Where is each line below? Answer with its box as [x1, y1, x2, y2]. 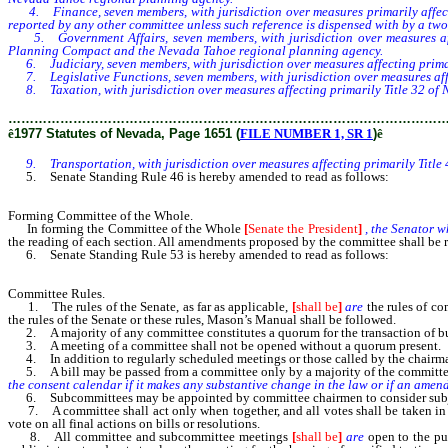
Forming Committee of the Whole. [8, 208, 193, 224]
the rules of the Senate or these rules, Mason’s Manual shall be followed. [8, 312, 396, 328]
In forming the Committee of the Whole [8, 221, 245, 237]
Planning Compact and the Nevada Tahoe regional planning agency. [8, 43, 383, 59]
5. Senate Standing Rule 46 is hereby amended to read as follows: [8, 169, 389, 185]
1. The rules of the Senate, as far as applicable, [8, 299, 292, 315]
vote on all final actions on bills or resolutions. [8, 416, 260, 432]
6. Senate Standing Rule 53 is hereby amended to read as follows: [8, 247, 389, 263]
